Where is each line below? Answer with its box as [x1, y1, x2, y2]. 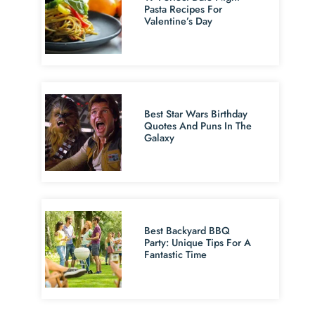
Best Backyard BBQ [144, 224, 231, 238]
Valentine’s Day [144, 14, 213, 29]
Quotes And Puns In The [144, 119, 252, 134]
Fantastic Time [144, 247, 207, 262]
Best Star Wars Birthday [144, 107, 248, 122]
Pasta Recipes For [144, 2, 223, 17]
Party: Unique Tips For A [144, 236, 252, 250]
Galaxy [144, 131, 175, 146]
